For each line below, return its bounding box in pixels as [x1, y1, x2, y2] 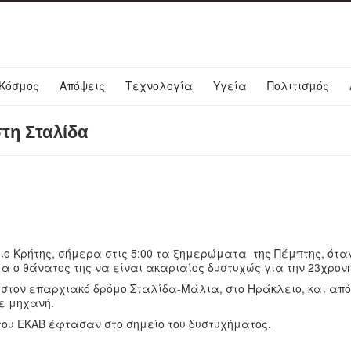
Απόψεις [60, 78, 105, 93]
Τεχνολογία [125, 78, 193, 93]
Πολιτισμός [267, 78, 329, 93]
